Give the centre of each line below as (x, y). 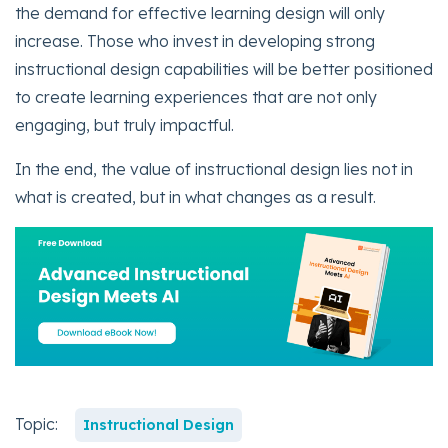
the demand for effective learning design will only (200, 12)
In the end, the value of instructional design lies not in (214, 168)
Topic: (38, 424)
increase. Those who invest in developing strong (195, 40)
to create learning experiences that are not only (196, 96)
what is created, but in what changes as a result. (195, 196)
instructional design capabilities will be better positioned (224, 68)
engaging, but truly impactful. (124, 124)
